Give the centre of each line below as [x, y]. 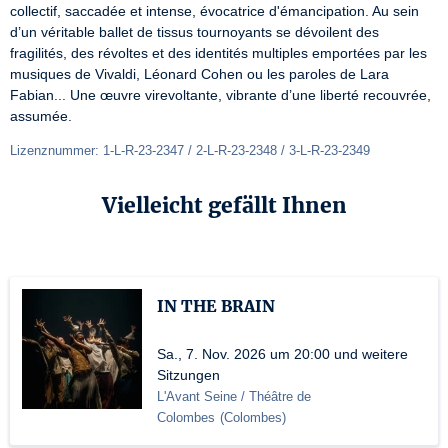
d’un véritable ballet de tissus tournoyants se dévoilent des [194, 32]
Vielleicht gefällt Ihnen [224, 205]
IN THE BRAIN [216, 306]
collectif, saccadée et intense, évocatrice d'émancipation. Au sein [214, 11]
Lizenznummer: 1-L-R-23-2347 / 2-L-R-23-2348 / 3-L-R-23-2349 [190, 150]
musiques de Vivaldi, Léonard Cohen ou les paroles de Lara [199, 74]
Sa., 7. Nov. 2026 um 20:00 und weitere [282, 354]
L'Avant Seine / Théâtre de [234, 396]
